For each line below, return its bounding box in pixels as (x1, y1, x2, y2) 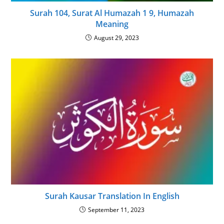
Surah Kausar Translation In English (44, 190, 179, 202)
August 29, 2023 (93, 33, 139, 42)
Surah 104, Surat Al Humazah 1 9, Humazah (30, 7, 194, 18)
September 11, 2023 (88, 205, 144, 214)
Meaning (95, 18, 128, 29)
